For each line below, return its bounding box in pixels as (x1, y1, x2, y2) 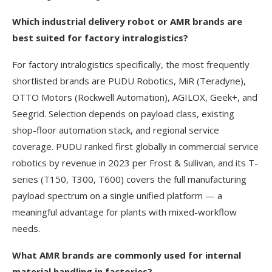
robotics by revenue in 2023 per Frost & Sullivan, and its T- (12, 157, 258, 169)
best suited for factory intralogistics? (12, 32, 188, 44)
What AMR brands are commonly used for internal (12, 249, 241, 262)
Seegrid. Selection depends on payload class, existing (12, 107, 234, 120)
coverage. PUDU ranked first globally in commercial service (12, 140, 259, 153)
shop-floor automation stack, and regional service (12, 124, 219, 137)
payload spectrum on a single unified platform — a (12, 189, 222, 202)
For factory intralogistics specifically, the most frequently (12, 58, 250, 71)
